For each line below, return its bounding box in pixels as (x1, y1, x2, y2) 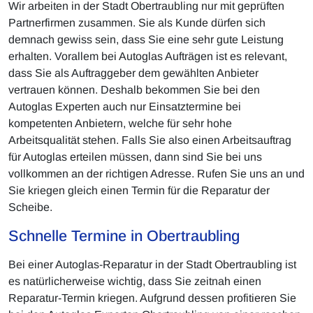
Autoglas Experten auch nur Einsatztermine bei (8, 101, 241, 113)
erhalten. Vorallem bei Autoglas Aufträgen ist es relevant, (8, 50, 287, 63)
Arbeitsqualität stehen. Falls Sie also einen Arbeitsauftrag (8, 134, 291, 147)
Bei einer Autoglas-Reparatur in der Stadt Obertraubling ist (8, 259, 296, 271)
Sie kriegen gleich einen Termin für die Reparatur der (8, 184, 270, 197)
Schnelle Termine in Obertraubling (8, 227, 240, 245)
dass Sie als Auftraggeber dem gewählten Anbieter (8, 67, 259, 80)
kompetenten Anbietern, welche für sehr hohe (8, 117, 232, 130)
